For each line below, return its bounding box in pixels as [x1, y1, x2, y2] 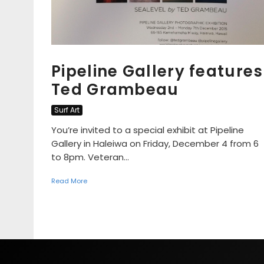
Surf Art [54, 104, 80, 115]
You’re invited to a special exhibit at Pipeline [51, 123, 244, 136]
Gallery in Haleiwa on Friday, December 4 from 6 [51, 137, 259, 150]
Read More [51, 176, 87, 186]
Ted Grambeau [51, 78, 179, 100]
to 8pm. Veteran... [51, 150, 129, 163]
